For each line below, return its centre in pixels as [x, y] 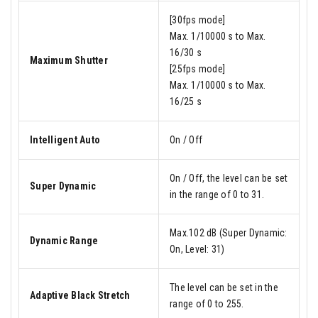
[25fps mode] [197, 68]
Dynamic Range [64, 240]
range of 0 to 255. [207, 303]
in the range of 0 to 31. [217, 194]
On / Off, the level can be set [229, 178]
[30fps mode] [197, 20]
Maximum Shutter [69, 60]
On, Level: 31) [197, 249]
